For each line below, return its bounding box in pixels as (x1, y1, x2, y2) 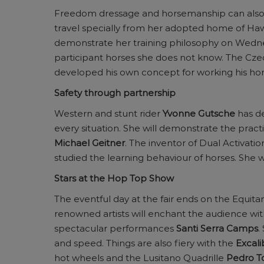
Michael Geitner (54, 137, 125, 148)
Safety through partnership (54, 87, 176, 98)
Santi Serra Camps (176, 223, 258, 234)
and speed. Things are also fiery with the (54, 237, 236, 249)
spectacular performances (54, 223, 176, 234)
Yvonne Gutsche (163, 108, 235, 119)
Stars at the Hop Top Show (54, 173, 174, 184)
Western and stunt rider (54, 108, 163, 119)
